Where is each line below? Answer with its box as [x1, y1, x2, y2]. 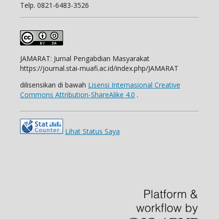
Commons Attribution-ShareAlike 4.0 [20, 89, 135, 99]
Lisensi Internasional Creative [88, 80, 180, 89]
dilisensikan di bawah [20, 80, 88, 89]
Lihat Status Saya [65, 126, 120, 136]
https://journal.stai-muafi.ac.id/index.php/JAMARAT [20, 63, 180, 73]
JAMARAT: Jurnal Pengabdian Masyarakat [20, 53, 150, 63]
